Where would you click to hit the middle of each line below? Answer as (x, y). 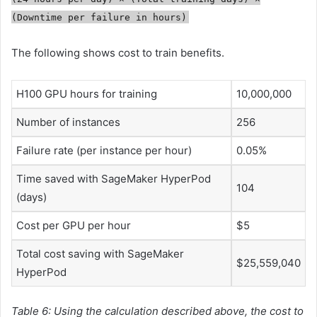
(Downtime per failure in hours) (99, 17)
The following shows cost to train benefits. (118, 52)
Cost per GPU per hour (74, 225)
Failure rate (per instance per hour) (104, 150)
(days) (31, 197)
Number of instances (68, 122)
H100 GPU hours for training (87, 93)
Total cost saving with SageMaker (100, 253)
